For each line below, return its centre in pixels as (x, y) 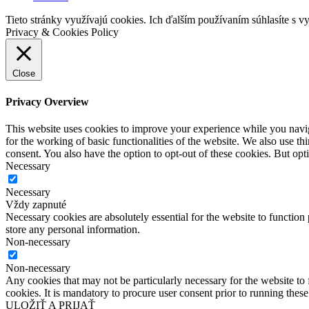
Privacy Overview (47, 101)
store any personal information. (73, 229)
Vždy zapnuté (36, 204)
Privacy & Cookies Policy (62, 32)
